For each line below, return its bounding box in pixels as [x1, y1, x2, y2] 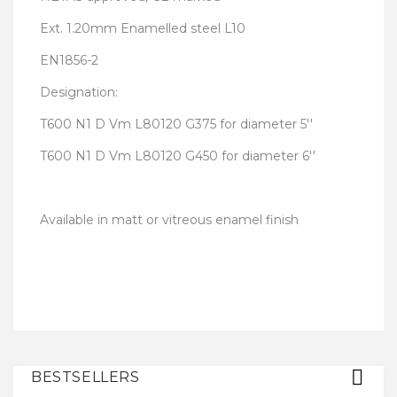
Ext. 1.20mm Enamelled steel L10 [40, 20, 245, 36]
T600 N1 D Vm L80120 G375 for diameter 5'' [40, 116, 313, 132]
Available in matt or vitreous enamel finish [40, 212, 299, 228]
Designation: [40, 84, 118, 100]
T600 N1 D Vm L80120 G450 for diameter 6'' [40, 148, 315, 164]
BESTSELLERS [31, 369, 140, 385]
